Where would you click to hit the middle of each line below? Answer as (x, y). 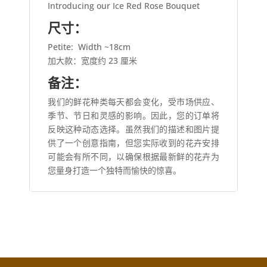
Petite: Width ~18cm (89, 47)
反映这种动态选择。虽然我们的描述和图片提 (133, 129)
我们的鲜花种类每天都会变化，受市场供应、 (133, 102)
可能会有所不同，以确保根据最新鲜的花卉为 (133, 157)
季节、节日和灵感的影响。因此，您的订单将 (133, 116)
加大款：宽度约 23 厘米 (93, 61)
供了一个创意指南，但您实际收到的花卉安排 (133, 143)
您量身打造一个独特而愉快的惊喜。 (115, 170)
